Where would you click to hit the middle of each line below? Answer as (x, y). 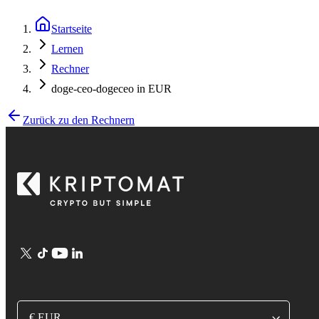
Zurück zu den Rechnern (79, 120)
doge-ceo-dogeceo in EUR (111, 89)
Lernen (67, 49)
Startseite (72, 29)
